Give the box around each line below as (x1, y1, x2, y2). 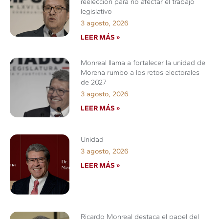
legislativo (81, 6, 112, 16)
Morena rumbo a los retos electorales (81, 67, 200, 77)
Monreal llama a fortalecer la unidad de (81, 58, 206, 67)
